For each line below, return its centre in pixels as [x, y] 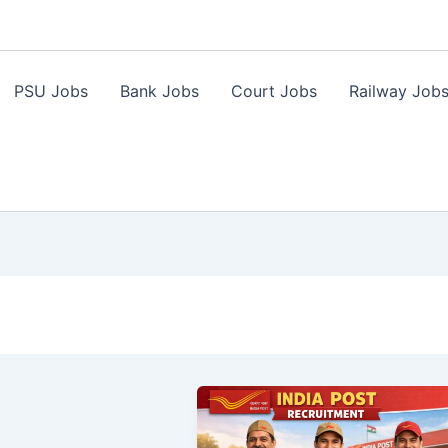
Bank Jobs [159, 91]
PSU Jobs [51, 91]
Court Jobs [274, 91]
